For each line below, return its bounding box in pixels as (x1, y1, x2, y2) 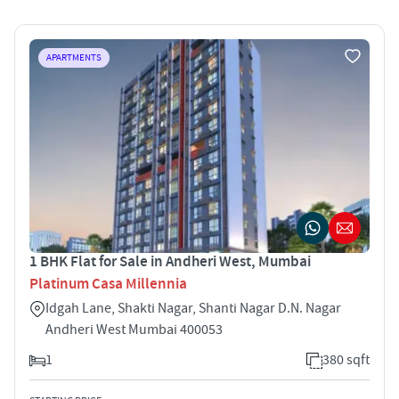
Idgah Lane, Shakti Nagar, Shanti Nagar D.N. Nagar (45, 298, 341, 317)
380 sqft (322, 350, 370, 369)
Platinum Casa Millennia (29, 273, 187, 294)
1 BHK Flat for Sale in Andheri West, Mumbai (29, 251, 311, 272)
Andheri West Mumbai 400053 (45, 320, 223, 338)
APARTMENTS (46, 51, 102, 64)
